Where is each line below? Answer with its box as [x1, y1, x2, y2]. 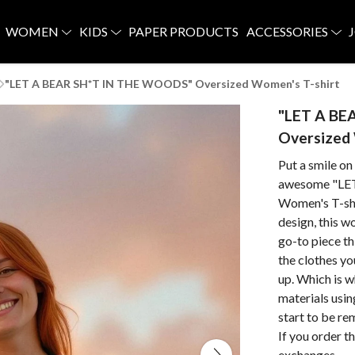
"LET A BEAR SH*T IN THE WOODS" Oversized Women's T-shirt [5, 77, 340, 90]
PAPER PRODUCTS [128, 24, 239, 39]
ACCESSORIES [246, 24, 330, 39]
